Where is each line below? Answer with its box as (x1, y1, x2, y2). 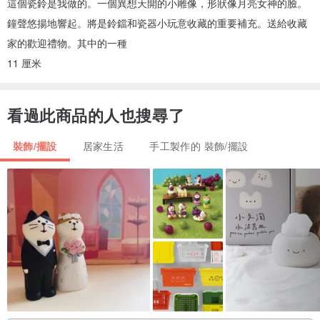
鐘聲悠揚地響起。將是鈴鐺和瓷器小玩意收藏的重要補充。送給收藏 (7, 16, 307, 31)
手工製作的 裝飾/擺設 (149, 139, 249, 154)
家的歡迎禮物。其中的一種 (7, 36, 127, 51)
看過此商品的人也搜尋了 (7, 104, 185, 127)
